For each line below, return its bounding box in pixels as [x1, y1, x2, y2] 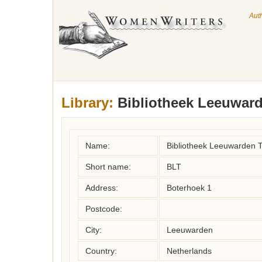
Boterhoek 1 [167, 183, 212, 192]
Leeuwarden [167, 225, 213, 235]
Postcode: [85, 204, 122, 213]
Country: [85, 246, 117, 256]
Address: [85, 183, 118, 192]
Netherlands [167, 246, 212, 256]
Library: [61, 95, 113, 111]
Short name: [85, 162, 131, 171]
